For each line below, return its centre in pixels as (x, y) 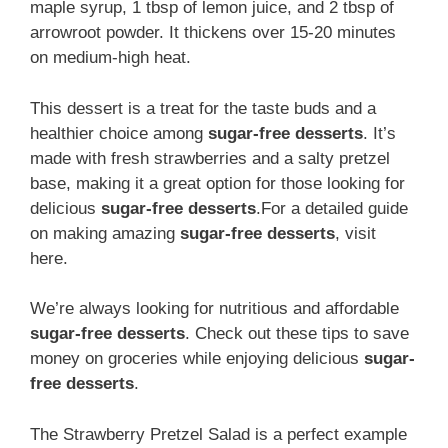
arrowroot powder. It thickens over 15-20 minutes (213, 33)
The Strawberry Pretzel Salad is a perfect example (218, 434)
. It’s (379, 133)
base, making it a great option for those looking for (217, 183)
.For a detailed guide (332, 208)
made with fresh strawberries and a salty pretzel (210, 158)
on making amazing (105, 233)
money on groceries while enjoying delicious (197, 359)
